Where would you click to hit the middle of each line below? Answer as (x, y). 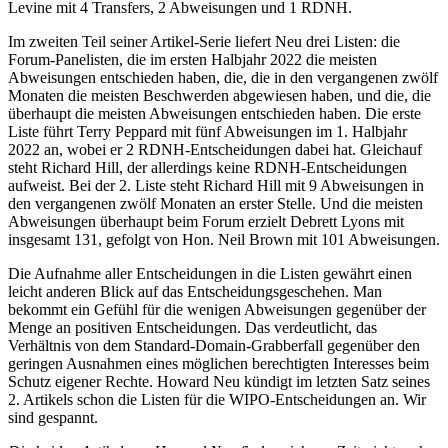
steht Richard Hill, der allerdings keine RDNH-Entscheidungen (207, 167)
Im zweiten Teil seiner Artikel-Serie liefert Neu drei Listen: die (204, 41)
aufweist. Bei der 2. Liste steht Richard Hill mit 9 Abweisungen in (216, 185)
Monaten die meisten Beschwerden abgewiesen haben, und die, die (219, 95)
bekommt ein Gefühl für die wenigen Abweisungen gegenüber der (217, 309)
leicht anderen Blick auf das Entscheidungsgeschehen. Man (195, 291)
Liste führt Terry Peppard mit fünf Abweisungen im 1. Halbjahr (207, 131)
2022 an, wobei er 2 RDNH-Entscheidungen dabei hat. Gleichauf (215, 149)
